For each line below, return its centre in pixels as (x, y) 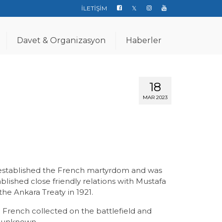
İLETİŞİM (94, 8)
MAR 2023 (155, 97)
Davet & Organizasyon (61, 40)
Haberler (143, 40)
